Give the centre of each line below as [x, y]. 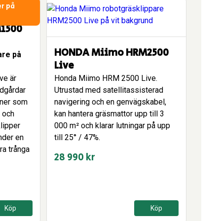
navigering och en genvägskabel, [110, 102]
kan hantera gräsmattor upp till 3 [109, 114]
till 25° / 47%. [77, 137]
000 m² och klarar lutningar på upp [112, 126]
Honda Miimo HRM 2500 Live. [106, 78]
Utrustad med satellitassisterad [109, 90]
